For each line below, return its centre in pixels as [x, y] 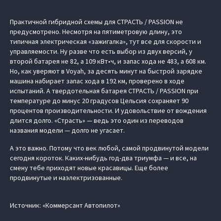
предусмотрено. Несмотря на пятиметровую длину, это [96, 32]
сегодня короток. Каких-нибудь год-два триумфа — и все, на [103, 158]
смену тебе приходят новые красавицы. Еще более [89, 168]
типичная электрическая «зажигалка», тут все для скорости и [106, 41]
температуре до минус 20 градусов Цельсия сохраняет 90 [99, 101]
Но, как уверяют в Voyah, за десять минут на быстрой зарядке [106, 71]
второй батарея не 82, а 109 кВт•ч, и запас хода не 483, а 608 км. [108, 61]
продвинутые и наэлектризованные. [66, 178]
